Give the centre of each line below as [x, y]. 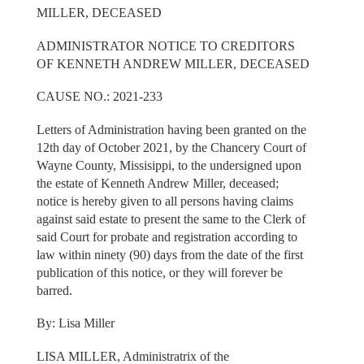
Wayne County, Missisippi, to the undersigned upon [169, 165]
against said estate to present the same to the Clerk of [171, 219]
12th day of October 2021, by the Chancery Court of [171, 147]
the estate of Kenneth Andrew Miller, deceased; [157, 183]
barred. [54, 290]
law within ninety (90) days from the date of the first [169, 254]
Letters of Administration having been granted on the [171, 129]
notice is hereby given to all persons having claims [165, 201]
